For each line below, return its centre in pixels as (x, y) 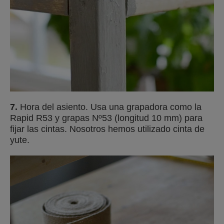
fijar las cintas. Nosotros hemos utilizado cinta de (107, 129)
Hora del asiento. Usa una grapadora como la (109, 107)
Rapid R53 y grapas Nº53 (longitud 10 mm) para (106, 118)
